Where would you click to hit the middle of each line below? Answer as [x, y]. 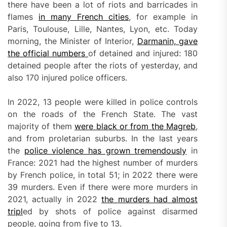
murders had [143, 199]
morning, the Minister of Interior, [72, 41]
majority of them [41, 126]
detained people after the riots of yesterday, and [103, 65]
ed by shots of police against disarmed [110, 211]
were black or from [113, 126]
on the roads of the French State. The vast [103, 114]
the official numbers [48, 53]
